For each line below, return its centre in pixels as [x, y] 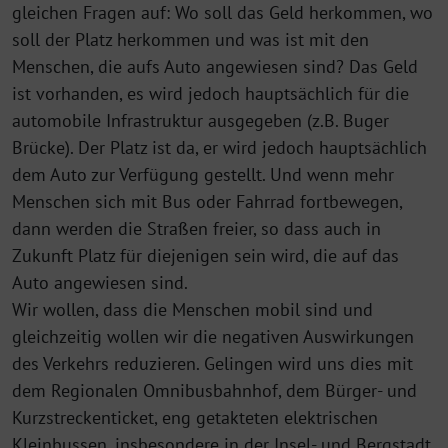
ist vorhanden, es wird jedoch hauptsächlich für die [210, 93]
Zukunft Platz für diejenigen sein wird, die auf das [205, 255]
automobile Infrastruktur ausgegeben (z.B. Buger [200, 120]
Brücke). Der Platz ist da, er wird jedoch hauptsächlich [219, 147]
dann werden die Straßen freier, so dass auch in [196, 228]
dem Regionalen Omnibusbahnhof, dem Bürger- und [214, 390]
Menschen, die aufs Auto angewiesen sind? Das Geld [215, 66]
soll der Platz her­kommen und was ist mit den [190, 39]
